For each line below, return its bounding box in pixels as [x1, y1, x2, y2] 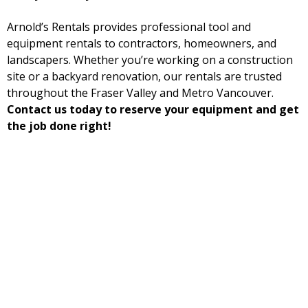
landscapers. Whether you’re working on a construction [7, 52, 293, 67]
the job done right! [7, 118, 111, 133]
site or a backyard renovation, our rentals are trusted [7, 69, 282, 84]
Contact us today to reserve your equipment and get [7, 102, 299, 117]
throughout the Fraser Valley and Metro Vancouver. [7, 85, 274, 100]
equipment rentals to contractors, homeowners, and [7, 36, 276, 51]
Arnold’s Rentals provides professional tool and [7, 19, 251, 34]
